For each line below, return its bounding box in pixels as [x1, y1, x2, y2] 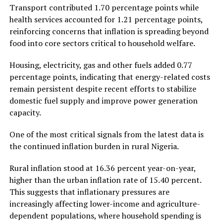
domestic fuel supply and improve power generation [9, 95, 198, 106]
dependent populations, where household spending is [9, 210, 201, 221]
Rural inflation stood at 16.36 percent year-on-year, [9, 162, 196, 173]
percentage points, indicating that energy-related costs [9, 71, 210, 82]
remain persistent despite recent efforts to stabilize [9, 83, 196, 94]
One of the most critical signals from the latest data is [9, 128, 204, 140]
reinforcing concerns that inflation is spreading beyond [9, 25, 209, 37]
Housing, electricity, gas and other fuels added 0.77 [9, 59, 192, 70]
